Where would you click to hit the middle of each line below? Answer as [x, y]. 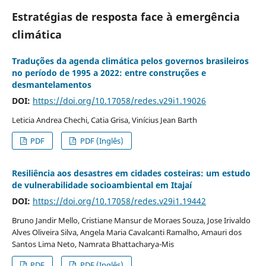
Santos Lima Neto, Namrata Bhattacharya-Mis [93, 244]
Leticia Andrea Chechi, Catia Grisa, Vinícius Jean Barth [104, 120]
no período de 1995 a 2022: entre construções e [109, 72]
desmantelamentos [51, 84]
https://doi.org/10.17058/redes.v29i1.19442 [119, 201]
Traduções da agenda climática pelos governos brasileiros [130, 61]
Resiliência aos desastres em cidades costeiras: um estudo [131, 173]
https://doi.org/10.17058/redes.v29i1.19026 [119, 100]
